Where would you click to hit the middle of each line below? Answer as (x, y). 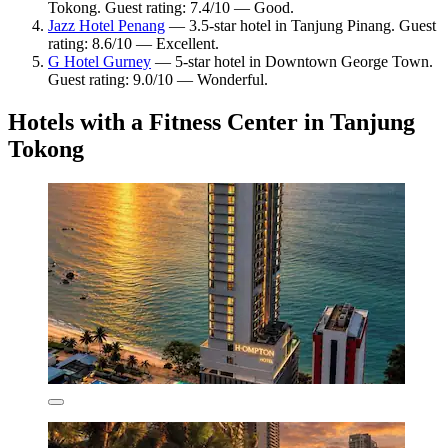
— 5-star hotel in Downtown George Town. (292, 62)
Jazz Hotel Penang (106, 26)
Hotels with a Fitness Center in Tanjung (211, 122)
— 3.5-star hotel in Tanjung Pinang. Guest (300, 26)
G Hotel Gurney (99, 62)
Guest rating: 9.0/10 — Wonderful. (158, 80)
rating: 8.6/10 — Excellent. (133, 44)
